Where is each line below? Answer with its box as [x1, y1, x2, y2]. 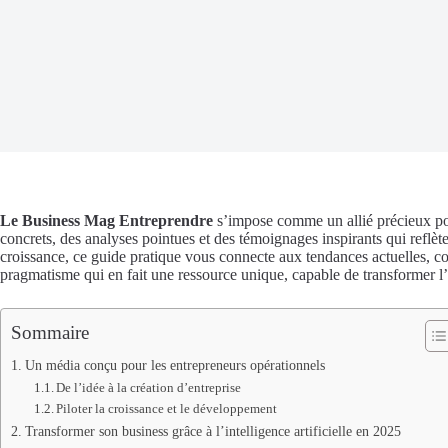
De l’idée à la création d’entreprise [56, 380, 242, 395]
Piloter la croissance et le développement [56, 401, 278, 416]
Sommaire [11, 322, 89, 343]
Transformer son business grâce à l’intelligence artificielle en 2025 [24, 423, 401, 439]
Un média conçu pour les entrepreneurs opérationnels [24, 357, 325, 373]
